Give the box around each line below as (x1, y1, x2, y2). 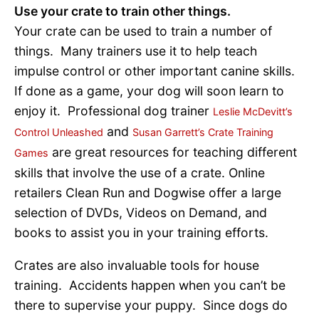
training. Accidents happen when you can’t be (14, 277, 286, 293)
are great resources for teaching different (48, 145, 297, 160)
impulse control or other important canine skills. (14, 63, 298, 79)
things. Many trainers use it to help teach (14, 43, 257, 59)
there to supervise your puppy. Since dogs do (14, 297, 288, 313)
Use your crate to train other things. (14, 4, 231, 19)
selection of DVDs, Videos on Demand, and (14, 205, 267, 221)
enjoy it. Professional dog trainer (14, 103, 213, 119)
